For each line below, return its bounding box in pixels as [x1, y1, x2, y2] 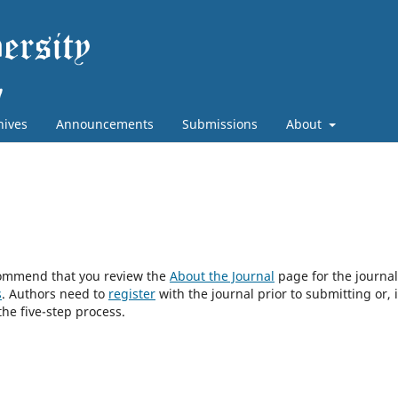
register [108, 284, 155, 302]
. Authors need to [2, 284, 108, 302]
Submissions [182, 115, 258, 132]
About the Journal [170, 267, 275, 284]
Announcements [56, 115, 154, 132]
